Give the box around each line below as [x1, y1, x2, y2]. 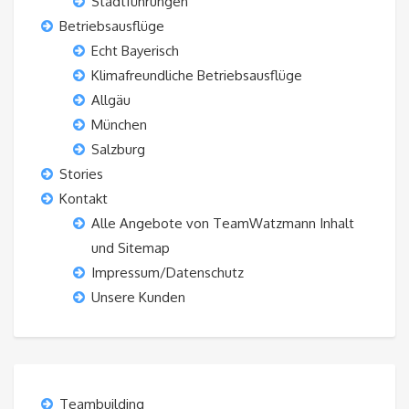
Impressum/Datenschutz [91, 264, 244, 282]
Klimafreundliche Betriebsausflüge [91, 67, 302, 85]
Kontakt [59, 190, 108, 208]
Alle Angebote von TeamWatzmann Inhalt [91, 215, 354, 233]
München [91, 116, 147, 134]
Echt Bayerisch [91, 42, 179, 60]
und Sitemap [91, 239, 170, 257]
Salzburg [91, 141, 145, 159]
